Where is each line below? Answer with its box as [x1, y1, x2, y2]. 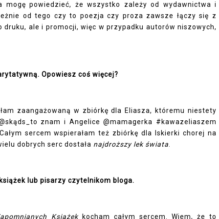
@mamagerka [103, 118, 153, 126]
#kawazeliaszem [156, 118, 217, 126]
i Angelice [61, 118, 104, 126]
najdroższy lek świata [93, 140, 169, 148]
